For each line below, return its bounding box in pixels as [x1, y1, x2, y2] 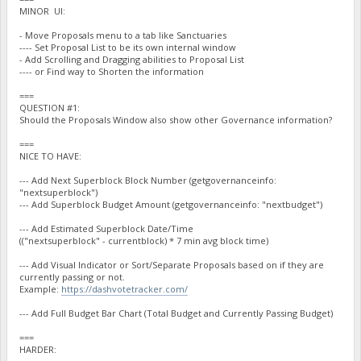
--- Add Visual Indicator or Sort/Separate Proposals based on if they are [19, 259, 325, 272]
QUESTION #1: [19, 102, 81, 114]
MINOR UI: [19, 5, 66, 18]
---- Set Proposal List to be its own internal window [19, 41, 237, 54]
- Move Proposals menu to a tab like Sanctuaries [19, 29, 227, 42]
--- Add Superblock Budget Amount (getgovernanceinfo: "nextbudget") [19, 198, 323, 211]
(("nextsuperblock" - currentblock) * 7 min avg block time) [19, 234, 269, 247]
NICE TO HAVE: [19, 150, 82, 163]
